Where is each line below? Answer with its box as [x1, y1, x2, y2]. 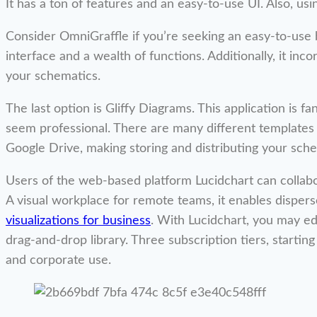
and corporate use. [6, 254, 111, 267]
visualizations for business [6, 214, 151, 228]
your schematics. [6, 70, 100, 83]
